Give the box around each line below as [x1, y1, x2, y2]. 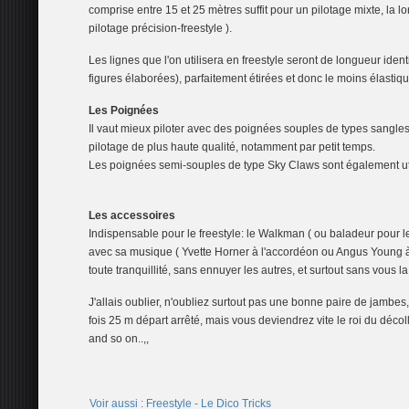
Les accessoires [89, 209, 175, 222]
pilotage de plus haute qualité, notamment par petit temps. [89, 141, 375, 153]
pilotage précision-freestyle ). [89, 22, 232, 35]
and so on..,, [89, 332, 149, 345]
